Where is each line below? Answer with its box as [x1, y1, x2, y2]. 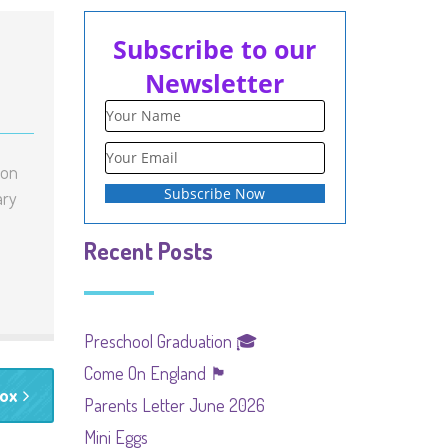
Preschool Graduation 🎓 [83, 330, 258, 352]
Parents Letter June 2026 [83, 394, 265, 416]
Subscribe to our [113, 32, 317, 66]
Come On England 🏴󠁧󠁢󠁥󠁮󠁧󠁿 [83, 362, 228, 384]
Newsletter [145, 66, 285, 100]
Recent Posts [83, 235, 214, 266]
